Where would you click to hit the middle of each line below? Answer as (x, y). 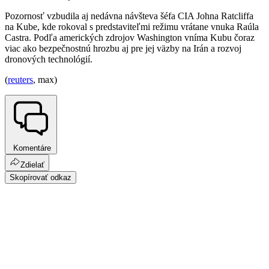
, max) (45, 80)
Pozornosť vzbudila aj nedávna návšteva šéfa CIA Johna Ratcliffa (129, 16)
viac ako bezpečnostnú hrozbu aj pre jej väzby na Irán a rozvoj (123, 49)
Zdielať (32, 165)
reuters (20, 80)
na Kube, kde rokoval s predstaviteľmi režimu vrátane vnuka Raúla (132, 27)
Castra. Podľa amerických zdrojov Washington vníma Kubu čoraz (130, 38)
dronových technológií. (49, 59)
